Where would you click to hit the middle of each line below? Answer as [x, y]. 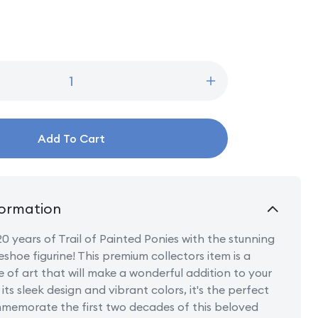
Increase [234, 87]
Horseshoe [241, 236]
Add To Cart [72, 138]
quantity [232, 102]
